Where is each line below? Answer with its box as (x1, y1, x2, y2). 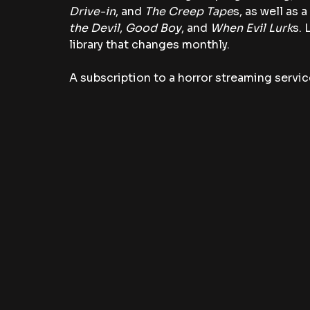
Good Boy (125, 21, 181, 36)
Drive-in (69, 4, 116, 19)
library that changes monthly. (69, 37, 232, 53)
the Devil (69, 21, 120, 36)
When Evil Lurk (208, 21, 293, 36)
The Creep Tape (145, 4, 233, 19)
